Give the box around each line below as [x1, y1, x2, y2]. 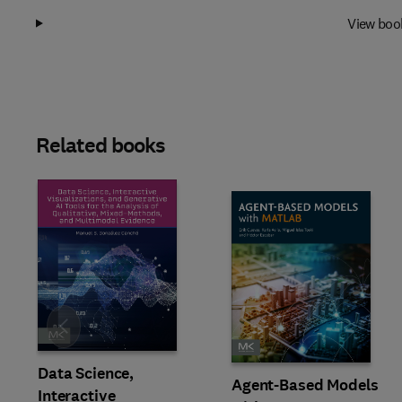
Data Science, [38, 363, 135, 384]
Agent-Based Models [232, 373, 379, 396]
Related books [36, 131, 166, 160]
